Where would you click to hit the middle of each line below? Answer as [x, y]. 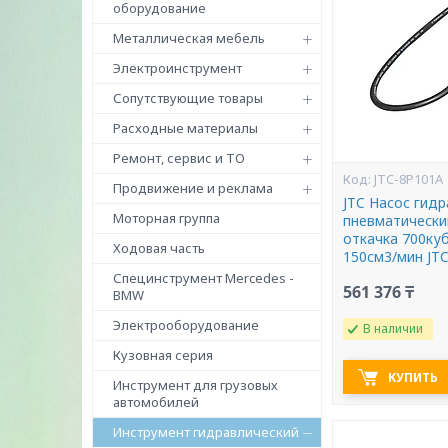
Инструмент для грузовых [195, 385]
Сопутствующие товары [188, 98]
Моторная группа [166, 218]
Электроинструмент [177, 68]
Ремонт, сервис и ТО [179, 158]
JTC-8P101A [409, 179]
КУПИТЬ [413, 377]
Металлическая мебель [189, 38]
